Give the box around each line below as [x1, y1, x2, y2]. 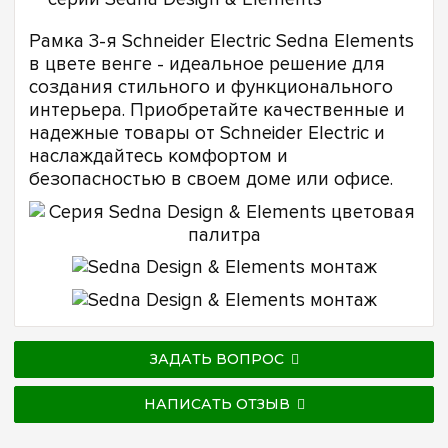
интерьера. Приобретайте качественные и [29, 99, 405, 123]
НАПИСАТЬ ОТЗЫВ [143, 394, 290, 413]
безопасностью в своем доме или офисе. [29, 168, 393, 192]
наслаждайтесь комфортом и [29, 145, 288, 169]
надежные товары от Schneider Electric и [29, 122, 385, 146]
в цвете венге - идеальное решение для [29, 53, 385, 77]
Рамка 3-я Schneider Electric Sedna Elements [29, 30, 414, 54]
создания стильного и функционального [29, 76, 393, 100]
